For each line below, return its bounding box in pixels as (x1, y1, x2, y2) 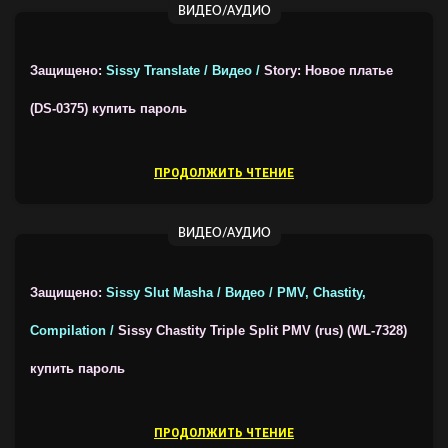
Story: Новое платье (264, 64, 393, 78)
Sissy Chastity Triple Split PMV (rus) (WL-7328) (118, 324, 407, 338)
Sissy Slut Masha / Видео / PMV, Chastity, (106, 286, 366, 300)
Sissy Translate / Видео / (106, 64, 264, 78)
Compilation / (30, 324, 118, 338)
